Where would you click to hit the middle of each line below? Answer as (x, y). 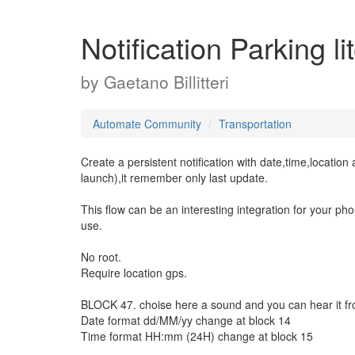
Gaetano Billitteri (166, 82)
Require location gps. (134, 273)
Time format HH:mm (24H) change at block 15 (197, 336)
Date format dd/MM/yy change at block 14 (186, 320)
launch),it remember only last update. (174, 177)
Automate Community (147, 124)
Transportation (255, 124)
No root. (101, 257)
